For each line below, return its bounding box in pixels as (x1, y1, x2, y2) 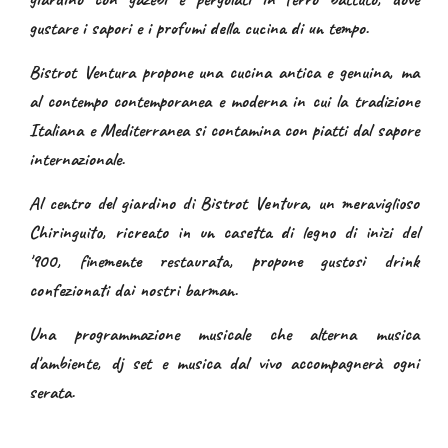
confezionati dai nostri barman (29, 278, 235, 302)
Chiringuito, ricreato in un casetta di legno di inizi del (29, 220, 419, 244)
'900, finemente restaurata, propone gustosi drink (29, 249, 419, 273)
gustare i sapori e (29, 16, 148, 40)
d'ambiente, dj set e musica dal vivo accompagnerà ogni (29, 351, 419, 375)
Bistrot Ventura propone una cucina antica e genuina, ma (29, 60, 419, 84)
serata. (29, 380, 76, 404)
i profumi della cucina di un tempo (147, 16, 366, 40)
